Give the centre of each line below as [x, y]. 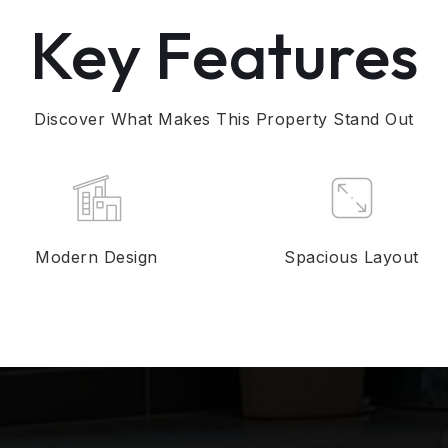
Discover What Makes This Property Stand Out [224, 119]
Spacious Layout [351, 257]
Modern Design [96, 257]
